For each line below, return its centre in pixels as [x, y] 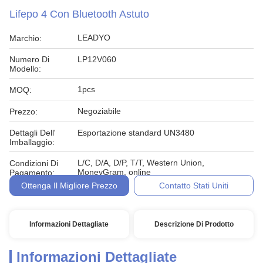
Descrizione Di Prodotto [194, 224]
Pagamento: [32, 173]
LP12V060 [97, 59]
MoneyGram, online [114, 172]
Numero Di [29, 59]
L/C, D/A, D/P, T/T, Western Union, [141, 163]
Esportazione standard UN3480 [136, 133]
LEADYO [94, 38]
